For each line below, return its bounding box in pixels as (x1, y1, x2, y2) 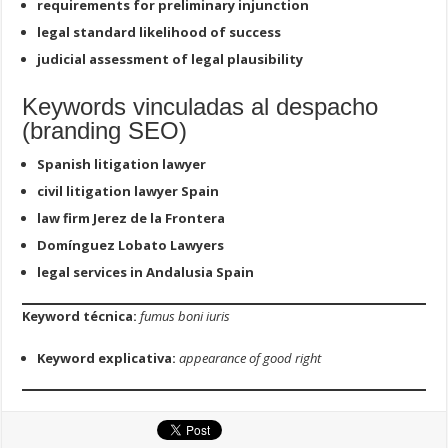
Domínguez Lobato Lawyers (37, 235, 225, 254)
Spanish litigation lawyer (37, 154, 207, 173)
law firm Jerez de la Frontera (37, 208, 226, 227)
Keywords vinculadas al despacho (22, 92, 379, 120)
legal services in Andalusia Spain (37, 262, 255, 281)
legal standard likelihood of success (37, 22, 282, 41)
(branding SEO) (22, 116, 188, 144)
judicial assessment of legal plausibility (37, 49, 304, 68)
